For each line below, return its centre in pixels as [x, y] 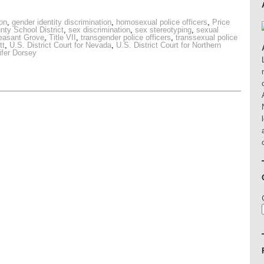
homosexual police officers [162, 22]
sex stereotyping [163, 30]
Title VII [62, 38]
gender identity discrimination [62, 22]
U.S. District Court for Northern [169, 45]
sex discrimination [99, 30]
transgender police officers [126, 38]
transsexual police [207, 38]
